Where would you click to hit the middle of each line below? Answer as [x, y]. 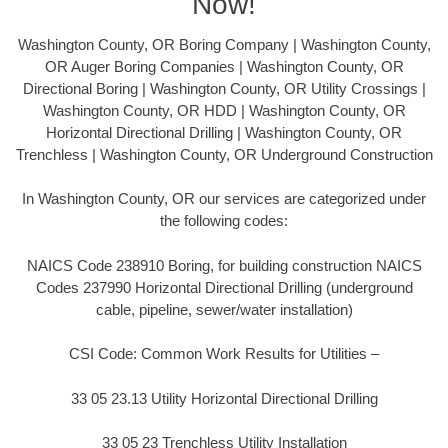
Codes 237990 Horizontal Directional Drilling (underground [224, 287]
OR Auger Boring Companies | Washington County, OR [224, 66]
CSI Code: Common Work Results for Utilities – [224, 354]
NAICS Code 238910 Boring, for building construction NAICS [224, 265]
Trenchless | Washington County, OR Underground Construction [224, 154]
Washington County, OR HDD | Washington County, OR [224, 110]
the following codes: [224, 221]
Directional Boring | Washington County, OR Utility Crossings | [224, 88]
